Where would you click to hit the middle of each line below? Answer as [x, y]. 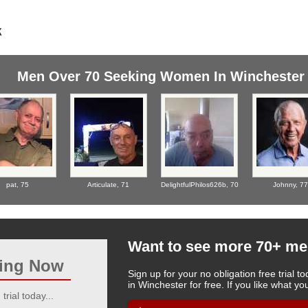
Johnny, [286, 185]
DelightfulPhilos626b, [195, 185]
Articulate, [104, 185]
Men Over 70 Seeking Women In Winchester [161, 76]
